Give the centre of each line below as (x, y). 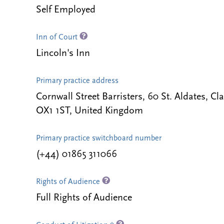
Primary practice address (77, 81)
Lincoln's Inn (63, 53)
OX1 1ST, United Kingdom (89, 111)
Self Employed (66, 10)
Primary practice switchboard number (99, 138)
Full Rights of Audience (84, 198)
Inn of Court (58, 37)
